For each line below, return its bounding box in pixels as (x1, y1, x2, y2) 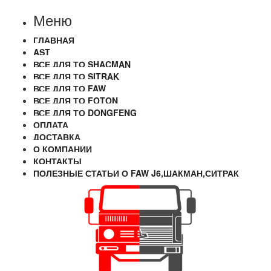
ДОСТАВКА (33, 131, 80, 143)
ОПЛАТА (33, 119, 68, 131)
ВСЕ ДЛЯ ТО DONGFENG (33, 106, 137, 119)
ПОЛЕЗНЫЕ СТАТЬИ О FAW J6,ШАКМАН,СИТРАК (33, 167, 239, 179)
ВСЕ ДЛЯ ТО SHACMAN (33, 58, 131, 70)
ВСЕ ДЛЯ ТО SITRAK (33, 70, 119, 82)
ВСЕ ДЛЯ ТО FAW (33, 82, 106, 94)
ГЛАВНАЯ (33, 34, 74, 46)
